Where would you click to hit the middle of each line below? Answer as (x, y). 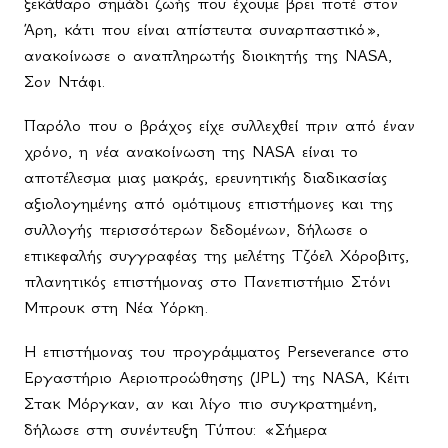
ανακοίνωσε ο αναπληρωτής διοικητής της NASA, (208, 55)
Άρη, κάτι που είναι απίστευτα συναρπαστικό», (202, 29)
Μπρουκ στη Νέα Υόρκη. (116, 307)
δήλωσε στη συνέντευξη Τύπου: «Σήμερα (175, 429)
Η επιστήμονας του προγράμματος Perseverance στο (216, 351)
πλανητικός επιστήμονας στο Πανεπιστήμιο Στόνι (207, 281)
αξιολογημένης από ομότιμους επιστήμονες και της (208, 203)
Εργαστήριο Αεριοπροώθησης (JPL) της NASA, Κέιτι (216, 377)
